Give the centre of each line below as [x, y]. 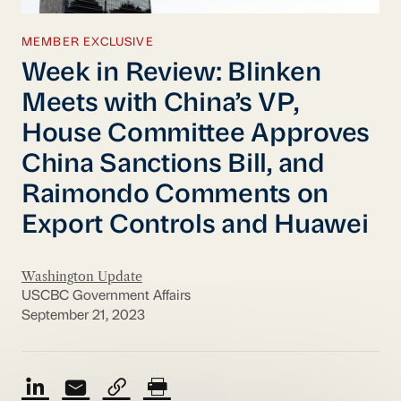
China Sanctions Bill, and [173, 165]
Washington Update [81, 276]
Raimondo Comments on [175, 195]
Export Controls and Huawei [195, 226]
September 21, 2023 [83, 316]
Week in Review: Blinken [171, 73]
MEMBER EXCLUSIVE [87, 43]
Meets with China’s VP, [160, 104]
